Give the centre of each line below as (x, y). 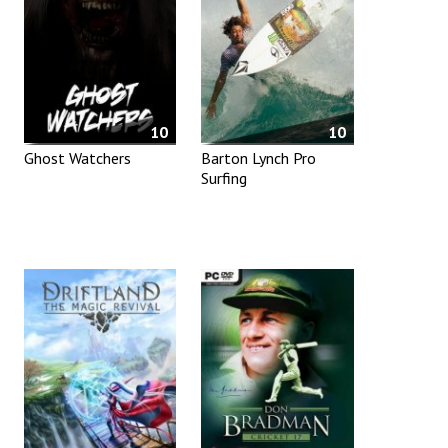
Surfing (224, 178)
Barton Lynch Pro (259, 158)
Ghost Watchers (77, 158)
